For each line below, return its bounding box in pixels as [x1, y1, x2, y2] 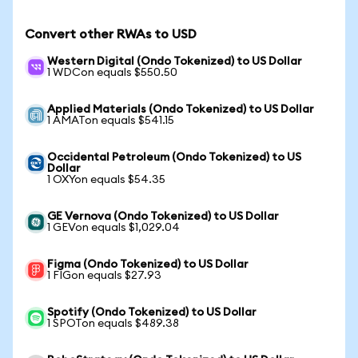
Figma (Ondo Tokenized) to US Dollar [47, 259, 249, 270]
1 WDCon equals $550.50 [47, 67, 177, 78]
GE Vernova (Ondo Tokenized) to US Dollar [47, 211, 279, 222]
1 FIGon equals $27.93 [47, 270, 161, 281]
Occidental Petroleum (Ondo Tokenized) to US [47, 152, 301, 163]
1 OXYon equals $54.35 [47, 174, 165, 185]
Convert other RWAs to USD [25, 28, 197, 41]
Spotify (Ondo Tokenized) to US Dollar [47, 307, 257, 318]
